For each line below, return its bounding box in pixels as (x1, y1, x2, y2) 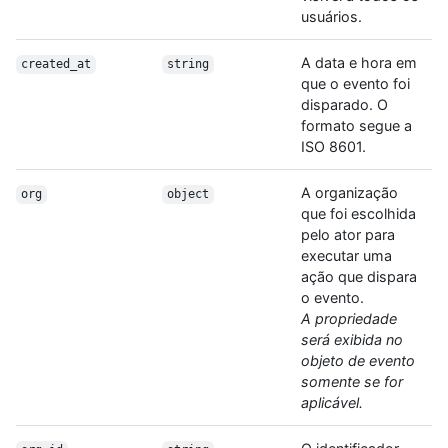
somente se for (301, 373, 403, 391)
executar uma (301, 247, 392, 265)
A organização (301, 184, 398, 202)
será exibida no (301, 331, 403, 349)
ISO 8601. (301, 138, 366, 156)
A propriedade (301, 310, 397, 328)
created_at (20, 57, 91, 72)
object (166, 187, 209, 202)
